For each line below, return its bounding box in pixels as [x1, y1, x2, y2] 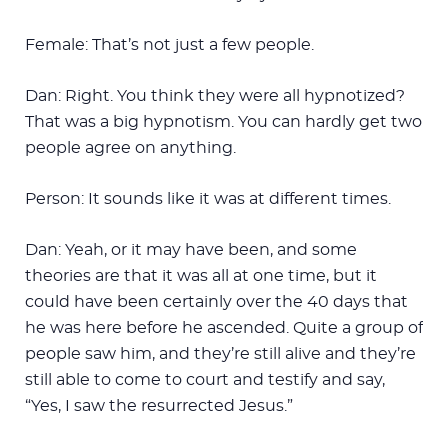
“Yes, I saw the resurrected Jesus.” [25, 397, 293, 414]
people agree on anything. [25, 139, 236, 156]
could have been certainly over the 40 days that [25, 293, 408, 310]
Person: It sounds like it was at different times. [25, 190, 391, 207]
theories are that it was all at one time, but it [25, 267, 377, 284]
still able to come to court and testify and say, [25, 371, 385, 388]
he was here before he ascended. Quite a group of [25, 319, 423, 336]
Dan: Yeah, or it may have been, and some [25, 241, 357, 258]
